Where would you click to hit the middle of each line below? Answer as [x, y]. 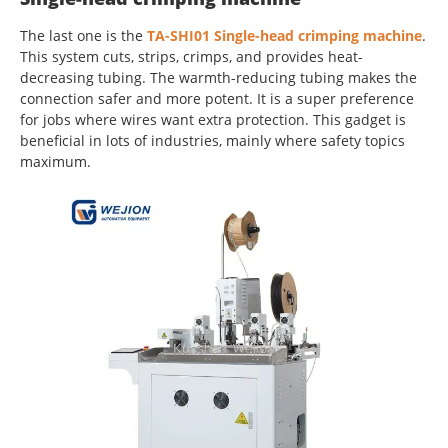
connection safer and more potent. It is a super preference [217, 98]
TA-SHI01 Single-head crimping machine [284, 35]
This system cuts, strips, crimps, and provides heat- [191, 56]
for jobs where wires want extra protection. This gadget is [213, 119]
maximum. [55, 161]
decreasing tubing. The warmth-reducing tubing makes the [218, 77]
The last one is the [83, 35]
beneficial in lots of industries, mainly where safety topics [212, 140]
